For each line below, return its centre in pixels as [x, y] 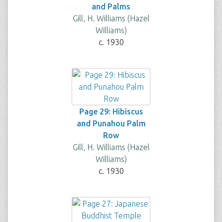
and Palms [111, 6]
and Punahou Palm [111, 123]
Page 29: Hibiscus [111, 111]
